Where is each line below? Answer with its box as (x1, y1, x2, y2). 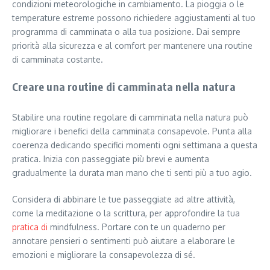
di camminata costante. (12, 54, 103, 64)
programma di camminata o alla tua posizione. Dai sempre (12, 26, 240, 37)
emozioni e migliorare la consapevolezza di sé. (12, 249, 195, 260)
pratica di (12, 221, 48, 232)
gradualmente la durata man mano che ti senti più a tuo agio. (12, 167, 252, 178)
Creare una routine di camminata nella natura (12, 79, 236, 93)
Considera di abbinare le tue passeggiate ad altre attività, (12, 193, 235, 204)
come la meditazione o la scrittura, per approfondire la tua (12, 207, 240, 218)
